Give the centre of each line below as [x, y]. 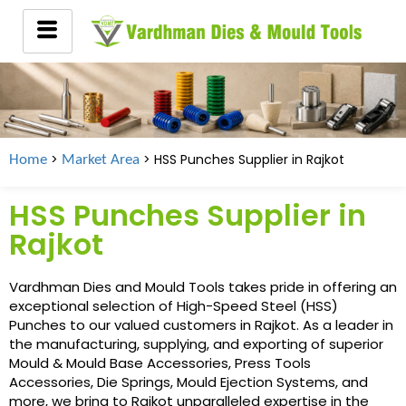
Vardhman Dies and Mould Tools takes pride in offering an [203, 286]
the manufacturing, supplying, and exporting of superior [196, 343]
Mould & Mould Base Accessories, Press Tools [160, 362]
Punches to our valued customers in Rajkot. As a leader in [201, 324]
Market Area [101, 159]
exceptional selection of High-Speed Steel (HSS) [174, 305]
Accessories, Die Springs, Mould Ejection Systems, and [188, 382]
